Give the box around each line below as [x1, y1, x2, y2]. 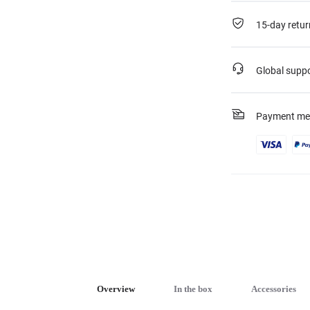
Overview [97, 284, 135, 294]
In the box [174, 284, 212, 294]
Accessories [251, 284, 296, 294]
